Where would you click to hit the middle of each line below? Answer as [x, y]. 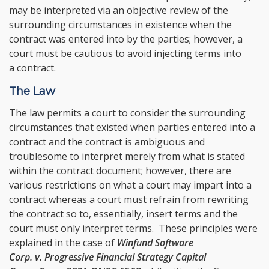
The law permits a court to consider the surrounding [127, 113]
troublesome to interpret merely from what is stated [127, 156]
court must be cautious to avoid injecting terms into [125, 54]
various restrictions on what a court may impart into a [130, 185]
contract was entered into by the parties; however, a [126, 39]
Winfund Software [155, 243]
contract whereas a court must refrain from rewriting [129, 200]
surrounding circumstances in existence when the [120, 25]
